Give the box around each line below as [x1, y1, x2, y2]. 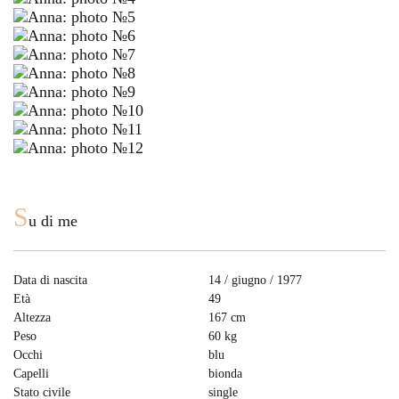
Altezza [13, 311, 51, 324]
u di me [28, 212, 77, 230]
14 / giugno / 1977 [208, 273, 302, 287]
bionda [208, 367, 242, 380]
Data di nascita [13, 273, 87, 287]
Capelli [13, 367, 49, 380]
